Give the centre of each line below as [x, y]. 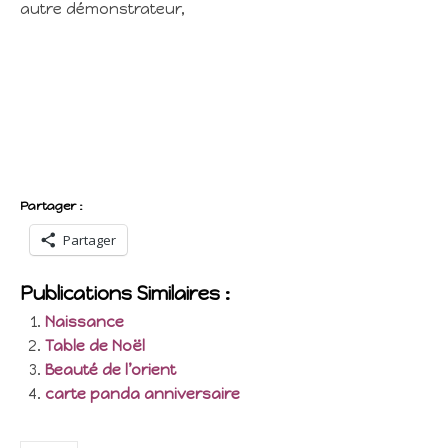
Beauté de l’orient [110, 370]
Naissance [84, 322]
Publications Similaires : [125, 293]
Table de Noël [95, 346]
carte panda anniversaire [142, 394]
